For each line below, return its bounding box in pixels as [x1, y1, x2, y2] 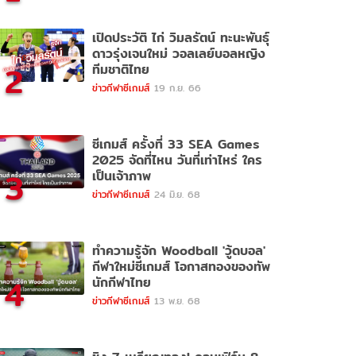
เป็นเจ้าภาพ [92, 165, 151, 186]
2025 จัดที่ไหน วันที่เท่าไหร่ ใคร [92, 149, 262, 170]
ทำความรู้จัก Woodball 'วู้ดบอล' [92, 240, 222, 261]
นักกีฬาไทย [92, 272, 151, 292]
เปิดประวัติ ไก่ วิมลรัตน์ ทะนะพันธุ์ [92, 27, 269, 48]
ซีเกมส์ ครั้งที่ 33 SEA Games [92, 133, 259, 154]
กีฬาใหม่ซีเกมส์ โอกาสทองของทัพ [92, 256, 270, 277]
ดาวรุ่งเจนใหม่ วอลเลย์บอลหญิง [92, 43, 265, 64]
